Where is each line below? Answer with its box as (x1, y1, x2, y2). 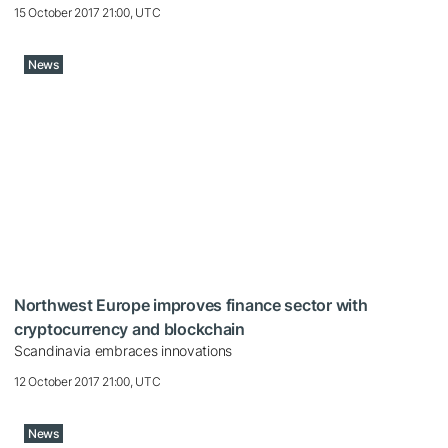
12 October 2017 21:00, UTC (14, 374, 161, 390)
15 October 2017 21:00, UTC (14, 5, 161, 21)
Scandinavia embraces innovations (14, 342, 233, 360)
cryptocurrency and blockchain (14, 319, 245, 340)
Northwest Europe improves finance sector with (14, 295, 368, 316)
